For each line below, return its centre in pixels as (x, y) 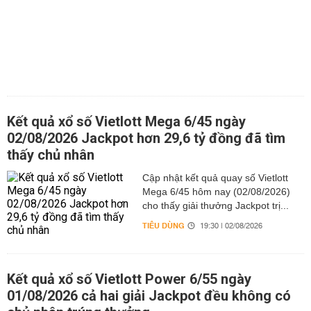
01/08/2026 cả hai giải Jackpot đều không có (149, 296)
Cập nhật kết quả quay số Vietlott (215, 178)
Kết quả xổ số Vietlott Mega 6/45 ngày (126, 121)
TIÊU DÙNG (163, 226)
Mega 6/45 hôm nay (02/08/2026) (216, 192)
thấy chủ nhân (51, 155)
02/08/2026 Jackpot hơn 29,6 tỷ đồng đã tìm (146, 138)
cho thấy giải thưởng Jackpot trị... (215, 205)
